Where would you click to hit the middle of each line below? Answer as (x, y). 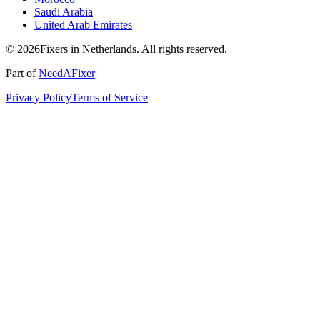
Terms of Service (110, 98)
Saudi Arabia (64, 12)
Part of (22, 74)
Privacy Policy (39, 98)
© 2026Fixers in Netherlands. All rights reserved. (116, 49)
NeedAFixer (67, 74)
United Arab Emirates (83, 25)
